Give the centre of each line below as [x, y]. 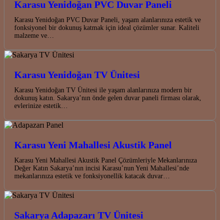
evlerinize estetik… [41, 106]
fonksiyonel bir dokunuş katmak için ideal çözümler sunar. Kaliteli [107, 28]
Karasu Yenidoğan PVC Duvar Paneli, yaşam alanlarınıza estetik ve [108, 20]
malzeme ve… [34, 36]
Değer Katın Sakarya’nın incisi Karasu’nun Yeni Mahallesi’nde [102, 168]
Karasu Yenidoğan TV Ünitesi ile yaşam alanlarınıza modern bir [103, 90]
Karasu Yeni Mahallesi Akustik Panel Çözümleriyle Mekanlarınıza [106, 161]
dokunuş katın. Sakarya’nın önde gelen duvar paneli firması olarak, [108, 98]
